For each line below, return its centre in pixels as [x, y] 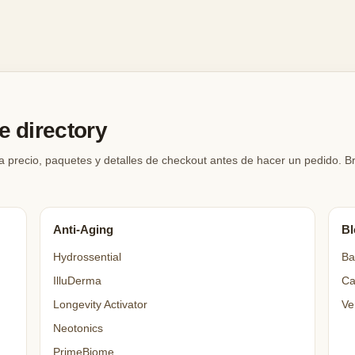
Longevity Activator [100, 305]
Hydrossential [87, 257]
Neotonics [78, 328]
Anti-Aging [83, 229]
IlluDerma [77, 281]
